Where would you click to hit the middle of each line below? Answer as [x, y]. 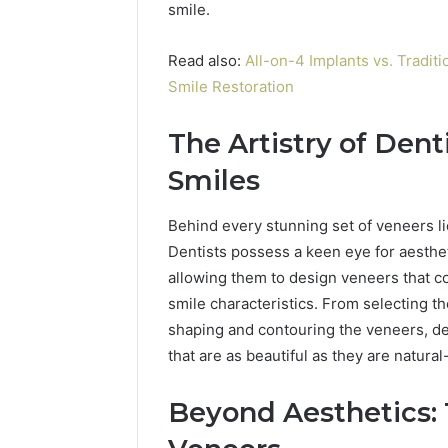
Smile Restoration [231, 87]
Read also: [206, 61]
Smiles [214, 181]
